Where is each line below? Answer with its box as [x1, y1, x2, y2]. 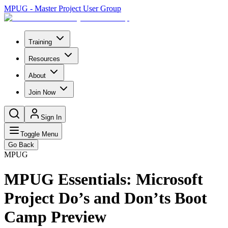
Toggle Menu [20, 130, 58, 138]
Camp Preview [4, 208, 106, 226]
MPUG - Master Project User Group [4, 4, 121, 13]
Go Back [8, 141, 34, 149]
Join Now [28, 89, 55, 96]
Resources [28, 55, 60, 63]
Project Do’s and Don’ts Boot [4, 189, 207, 208]
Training [28, 38, 52, 46]
